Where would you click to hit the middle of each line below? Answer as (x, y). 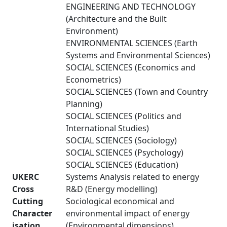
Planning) (84, 104)
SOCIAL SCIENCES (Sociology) (121, 140)
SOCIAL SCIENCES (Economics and (131, 67)
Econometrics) (93, 80)
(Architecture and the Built (116, 19)
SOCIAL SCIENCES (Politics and (124, 116)
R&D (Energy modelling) (112, 189)
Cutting (28, 201)
